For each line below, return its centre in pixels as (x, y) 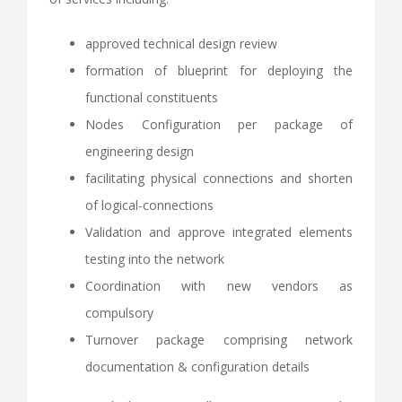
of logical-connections (149, 205)
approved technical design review (181, 43)
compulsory (119, 312)
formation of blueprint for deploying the (219, 70)
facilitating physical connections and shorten (219, 178)
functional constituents (152, 97)
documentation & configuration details (197, 366)
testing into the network (155, 258)
